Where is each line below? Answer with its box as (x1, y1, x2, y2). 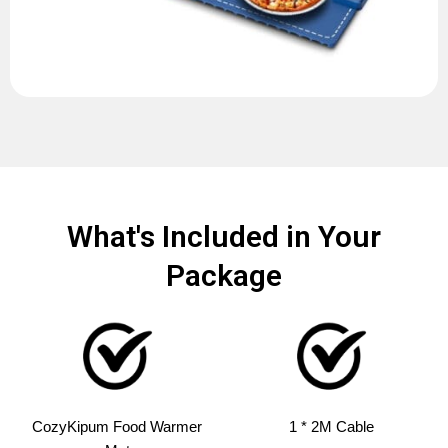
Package (166, 257, 282, 293)
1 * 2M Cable (288, 418, 374, 435)
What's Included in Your (67, 218, 381, 254)
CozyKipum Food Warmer (32, 418, 202, 435)
